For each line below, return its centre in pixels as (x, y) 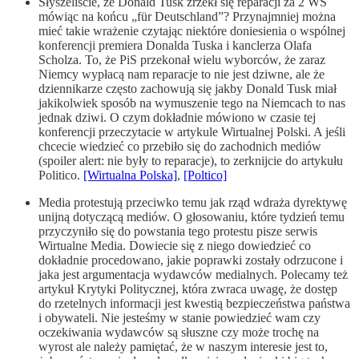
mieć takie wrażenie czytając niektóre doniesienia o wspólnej (192, 31)
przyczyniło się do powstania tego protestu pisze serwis (178, 232)
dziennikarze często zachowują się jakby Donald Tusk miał (188, 89)
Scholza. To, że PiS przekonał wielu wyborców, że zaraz (182, 60)
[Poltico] (205, 175)
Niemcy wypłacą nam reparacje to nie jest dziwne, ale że (182, 75)
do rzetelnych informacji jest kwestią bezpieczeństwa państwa (194, 304)
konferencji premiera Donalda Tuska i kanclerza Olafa (175, 46)
